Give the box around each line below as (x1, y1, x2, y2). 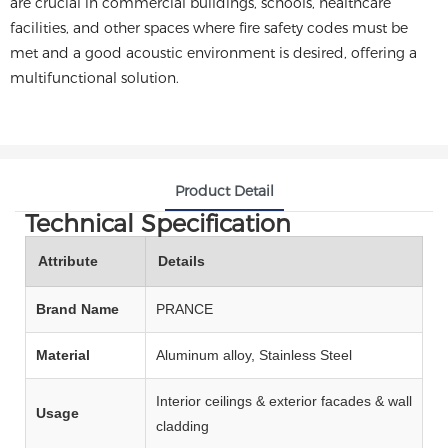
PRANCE (156, 300, 213, 317)
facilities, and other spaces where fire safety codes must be (10, 19, 408, 37)
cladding (156, 417, 209, 434)
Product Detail (174, 181, 274, 200)
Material (36, 346, 90, 363)
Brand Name (36, 300, 119, 317)
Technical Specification (25, 208, 291, 238)
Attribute (38, 252, 98, 269)
